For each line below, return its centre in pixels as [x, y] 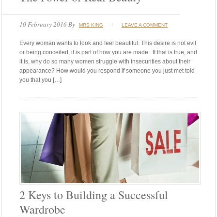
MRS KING [91, 25]
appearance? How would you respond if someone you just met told [107, 70]
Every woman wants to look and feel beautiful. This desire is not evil [108, 43]
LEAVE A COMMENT [145, 25]
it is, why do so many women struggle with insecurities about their [105, 61]
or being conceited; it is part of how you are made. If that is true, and [108, 52]
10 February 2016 [43, 24]
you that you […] [40, 80]
